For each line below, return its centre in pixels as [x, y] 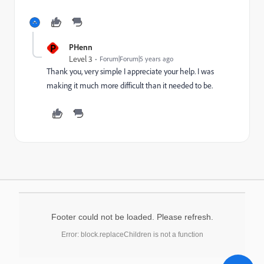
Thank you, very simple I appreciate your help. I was [130, 71]
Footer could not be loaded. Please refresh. [132, 217]
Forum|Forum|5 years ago [136, 59]
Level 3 [81, 59]
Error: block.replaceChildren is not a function [132, 235]
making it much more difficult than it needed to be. [130, 85]
